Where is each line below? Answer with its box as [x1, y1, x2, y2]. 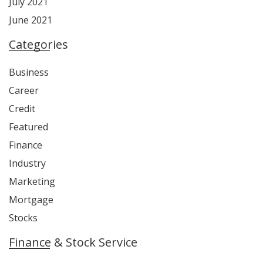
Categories [9, 36, 68, 52]
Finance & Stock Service [9, 234, 137, 250]
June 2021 [9, 13, 52, 26]
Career [9, 83, 39, 97]
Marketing [9, 174, 55, 188]
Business [9, 65, 49, 79]
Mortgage [9, 193, 53, 206]
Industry [9, 156, 46, 170]
